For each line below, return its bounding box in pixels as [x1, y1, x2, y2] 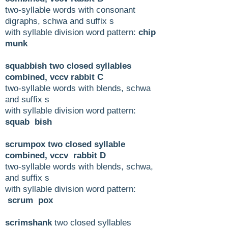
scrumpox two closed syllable [5, 139, 125, 149]
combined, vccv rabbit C [5, 72, 103, 82]
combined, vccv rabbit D [5, 150, 106, 160]
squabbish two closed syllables [5, 61, 131, 71]
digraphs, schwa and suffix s [5, 16, 114, 26]
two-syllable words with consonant [5, 5, 135, 15]
